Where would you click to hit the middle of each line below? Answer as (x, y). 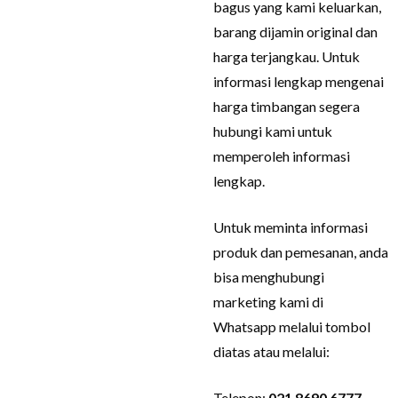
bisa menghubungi (269, 277)
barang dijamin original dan (296, 32)
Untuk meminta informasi (291, 227)
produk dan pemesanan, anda (301, 252)
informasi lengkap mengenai (299, 81)
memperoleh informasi (282, 156)
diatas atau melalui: (272, 351)
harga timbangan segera (287, 106)
